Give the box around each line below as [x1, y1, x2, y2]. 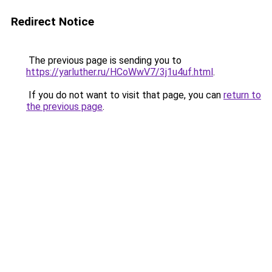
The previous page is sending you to [26, 55, 182, 66]
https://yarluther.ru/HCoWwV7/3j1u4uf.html [26, 66, 213, 78]
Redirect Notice [11, 15, 94, 29]
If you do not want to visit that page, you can [26, 89, 223, 101]
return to [223, 89, 261, 101]
